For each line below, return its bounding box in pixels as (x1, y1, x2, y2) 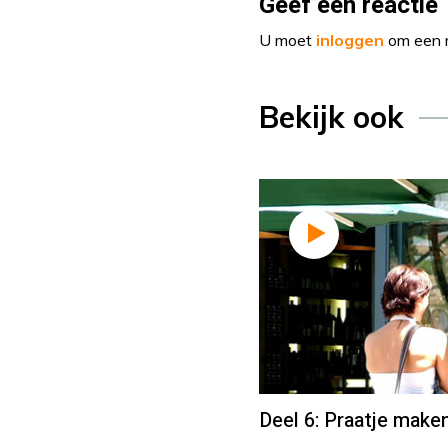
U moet (259, 30, 316, 50)
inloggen (316, 30, 384, 50)
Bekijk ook (259, 98, 404, 136)
